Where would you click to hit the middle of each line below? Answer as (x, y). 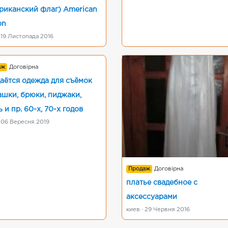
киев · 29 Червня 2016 (158, 210)
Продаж (139, 169)
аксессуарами (152, 197)
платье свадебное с (162, 183)
